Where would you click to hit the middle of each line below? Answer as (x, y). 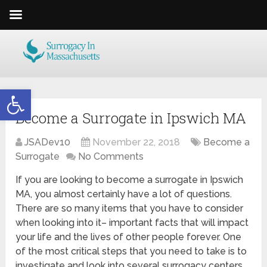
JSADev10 (48, 142)
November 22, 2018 (136, 142)
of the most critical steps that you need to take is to (131, 252)
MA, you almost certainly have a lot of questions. (124, 194)
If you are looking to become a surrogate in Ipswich (130, 180)
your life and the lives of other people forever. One (129, 237)
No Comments (111, 157)
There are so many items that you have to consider (130, 209)
